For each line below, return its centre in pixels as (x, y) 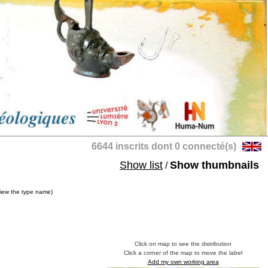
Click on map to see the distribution (183, 244)
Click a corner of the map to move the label (183, 253)
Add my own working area (183, 262)
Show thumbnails (214, 165)
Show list (141, 165)
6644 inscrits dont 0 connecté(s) (164, 146)
